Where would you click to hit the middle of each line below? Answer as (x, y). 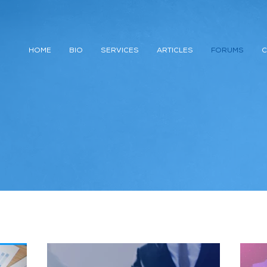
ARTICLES (175, 51)
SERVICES (120, 51)
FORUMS (227, 51)
